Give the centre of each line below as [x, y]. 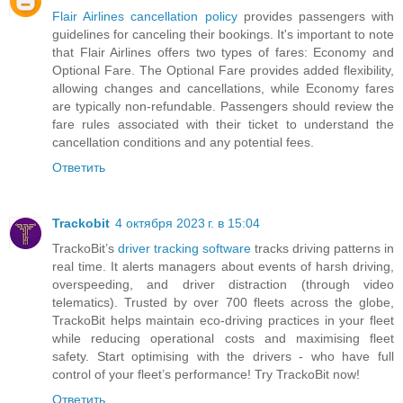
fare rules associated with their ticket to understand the [223, 125]
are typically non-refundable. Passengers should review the [223, 107]
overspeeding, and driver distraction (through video [223, 285]
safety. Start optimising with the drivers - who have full [223, 357]
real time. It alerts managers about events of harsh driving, [223, 267]
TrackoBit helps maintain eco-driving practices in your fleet [223, 321]
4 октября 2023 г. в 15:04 [188, 224]
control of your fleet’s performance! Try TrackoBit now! [206, 375]
